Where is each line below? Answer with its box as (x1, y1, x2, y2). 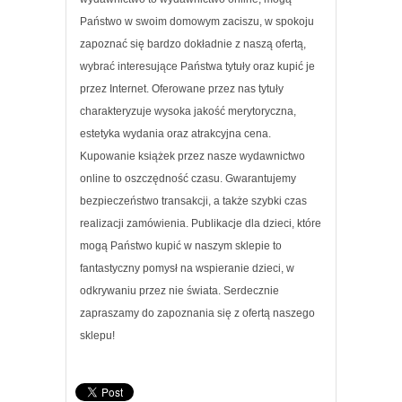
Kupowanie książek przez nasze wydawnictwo (80, 149, 305, 162)
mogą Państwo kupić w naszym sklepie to (80, 239, 282, 252)
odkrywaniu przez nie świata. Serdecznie (80, 284, 279, 297)
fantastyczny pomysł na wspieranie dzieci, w (80, 261, 294, 275)
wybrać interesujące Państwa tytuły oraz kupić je (80, 59, 315, 73)
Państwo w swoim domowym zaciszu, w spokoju (80, 14, 314, 28)
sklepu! (80, 328, 115, 342)
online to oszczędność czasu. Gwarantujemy (80, 171, 296, 185)
